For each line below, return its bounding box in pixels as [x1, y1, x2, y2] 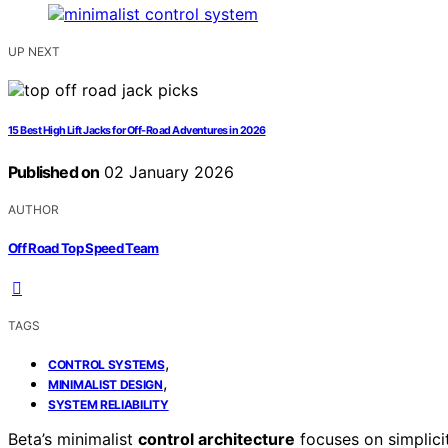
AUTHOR [8, 202, 59, 218]
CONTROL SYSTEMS [48, 356, 165, 372]
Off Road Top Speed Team [8, 239, 159, 256]
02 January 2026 [99, 162, 235, 183]
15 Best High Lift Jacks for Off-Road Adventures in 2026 [8, 124, 266, 138]
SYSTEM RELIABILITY [48, 396, 169, 412]
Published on [8, 162, 100, 183]
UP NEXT [8, 44, 60, 60]
